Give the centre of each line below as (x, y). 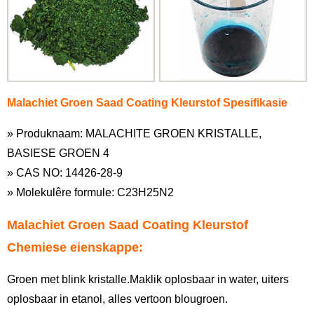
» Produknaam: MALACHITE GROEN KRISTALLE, (134, 133)
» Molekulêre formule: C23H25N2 (90, 192)
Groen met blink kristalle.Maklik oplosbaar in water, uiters (148, 279)
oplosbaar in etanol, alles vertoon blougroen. (117, 299)
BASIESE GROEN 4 (58, 153)
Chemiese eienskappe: (75, 247)
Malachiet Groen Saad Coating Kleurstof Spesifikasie (147, 102)
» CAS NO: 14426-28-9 (65, 172)
